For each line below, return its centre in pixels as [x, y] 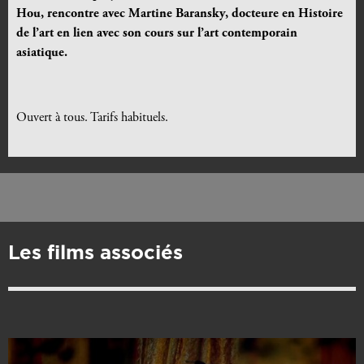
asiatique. [42, 53]
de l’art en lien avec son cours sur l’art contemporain [157, 33]
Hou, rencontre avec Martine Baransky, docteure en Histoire [180, 14]
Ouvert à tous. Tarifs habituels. [92, 118]
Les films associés [95, 252]
